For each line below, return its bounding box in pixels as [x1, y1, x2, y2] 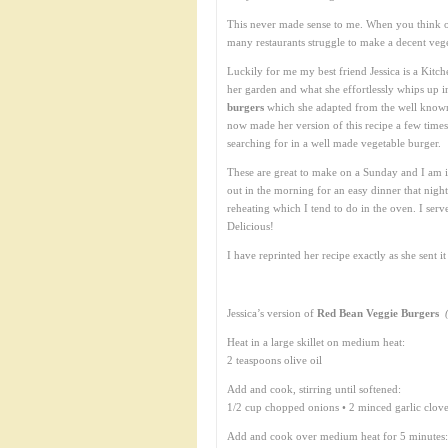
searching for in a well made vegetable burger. [227, 137, 441, 149]
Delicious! [227, 220, 274, 232]
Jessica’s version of [227, 307, 314, 319]
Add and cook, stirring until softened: [227, 383, 401, 395]
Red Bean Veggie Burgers [314, 307, 445, 319]
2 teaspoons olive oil [227, 354, 322, 366]
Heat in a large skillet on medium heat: [227, 336, 405, 348]
